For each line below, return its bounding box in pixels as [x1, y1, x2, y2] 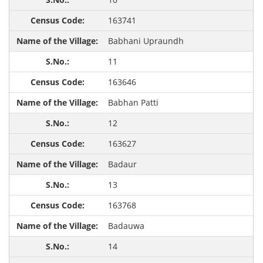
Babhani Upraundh [107, 35, 184, 47]
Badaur [107, 159, 137, 170]
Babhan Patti [107, 97, 159, 109]
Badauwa [107, 220, 144, 232]
